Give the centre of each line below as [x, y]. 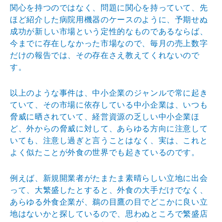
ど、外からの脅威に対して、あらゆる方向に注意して [109, 128]
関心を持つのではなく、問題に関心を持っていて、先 [109, 7]
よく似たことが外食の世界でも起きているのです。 [105, 152]
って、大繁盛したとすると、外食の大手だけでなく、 [109, 190]
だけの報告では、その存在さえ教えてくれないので [105, 55]
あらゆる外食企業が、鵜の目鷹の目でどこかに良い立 [109, 202]
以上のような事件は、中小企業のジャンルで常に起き [109, 93]
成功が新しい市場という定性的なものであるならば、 [109, 31]
